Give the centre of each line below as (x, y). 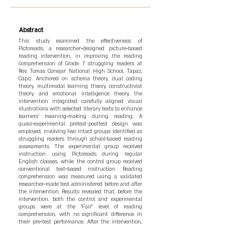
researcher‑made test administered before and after (80, 184)
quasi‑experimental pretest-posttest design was (80, 124)
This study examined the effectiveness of (80, 41)
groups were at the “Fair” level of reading (80, 207)
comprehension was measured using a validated (80, 177)
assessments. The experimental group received (80, 147)
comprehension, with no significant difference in (80, 214)
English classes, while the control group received (80, 162)
